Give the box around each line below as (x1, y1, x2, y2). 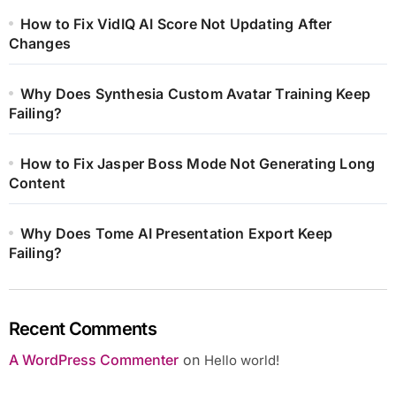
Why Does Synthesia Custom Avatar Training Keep (19, 85, 370, 103)
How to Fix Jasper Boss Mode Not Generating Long (19, 155, 376, 173)
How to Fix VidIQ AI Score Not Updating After (19, 15, 332, 34)
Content (8, 174, 65, 193)
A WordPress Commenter (8, 351, 179, 369)
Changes (8, 34, 71, 53)
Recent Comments (8, 318, 156, 340)
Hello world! (203, 352, 279, 369)
